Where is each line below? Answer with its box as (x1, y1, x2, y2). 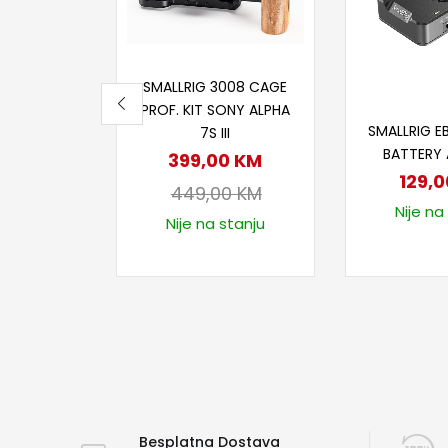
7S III (200, 122, 231, 143)
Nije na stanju (165, 212, 265, 234)
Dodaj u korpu (173, 60, 277, 81)
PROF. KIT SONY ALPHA (140, 99, 290, 120)
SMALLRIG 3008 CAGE (143, 76, 288, 97)
